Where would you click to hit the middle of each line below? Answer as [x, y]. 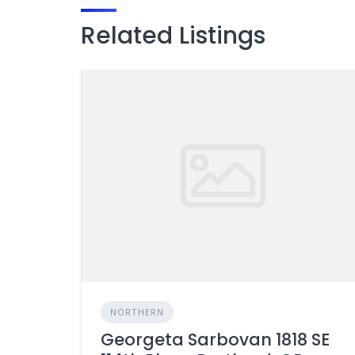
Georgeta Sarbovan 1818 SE [215, 340]
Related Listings [173, 36]
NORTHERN [137, 312]
